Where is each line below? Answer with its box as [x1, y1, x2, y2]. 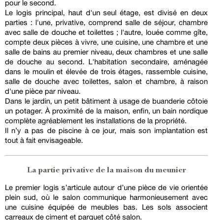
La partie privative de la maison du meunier [27, 166, 186, 175]
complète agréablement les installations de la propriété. [5, 116, 187, 125]
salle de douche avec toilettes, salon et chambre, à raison [5, 77, 208, 86]
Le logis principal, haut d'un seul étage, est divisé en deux [5, 8, 208, 17]
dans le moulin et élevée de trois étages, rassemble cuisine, [5, 67, 208, 76]
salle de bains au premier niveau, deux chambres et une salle [5, 48, 208, 56]
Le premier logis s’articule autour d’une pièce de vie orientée [5, 183, 208, 192]
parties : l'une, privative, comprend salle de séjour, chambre [5, 18, 208, 27]
